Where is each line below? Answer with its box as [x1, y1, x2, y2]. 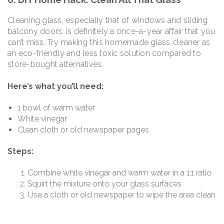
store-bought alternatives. [7, 59, 103, 69]
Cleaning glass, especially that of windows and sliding [7, 15, 208, 25]
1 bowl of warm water [17, 102, 95, 112]
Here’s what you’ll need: [7, 81, 103, 91]
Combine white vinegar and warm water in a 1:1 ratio [27, 168, 211, 178]
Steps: [7, 146, 33, 156]
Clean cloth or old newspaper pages [17, 124, 149, 134]
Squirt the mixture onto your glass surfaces [27, 179, 181, 189]
